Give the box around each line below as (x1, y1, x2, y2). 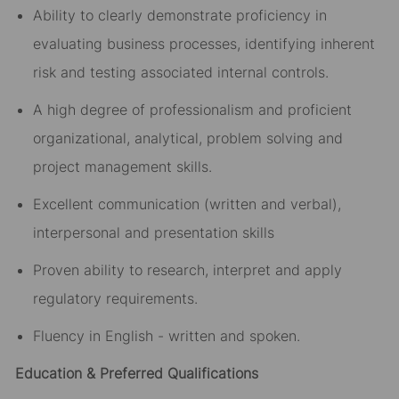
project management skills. (32, 158, 212, 176)
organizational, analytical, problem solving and (32, 129, 343, 148)
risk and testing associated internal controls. (32, 63, 329, 82)
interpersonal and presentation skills (32, 224, 274, 242)
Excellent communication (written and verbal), (32, 195, 341, 214)
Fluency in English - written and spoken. (32, 327, 300, 346)
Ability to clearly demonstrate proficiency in (32, 6, 327, 25)
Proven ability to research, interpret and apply (32, 261, 342, 280)
